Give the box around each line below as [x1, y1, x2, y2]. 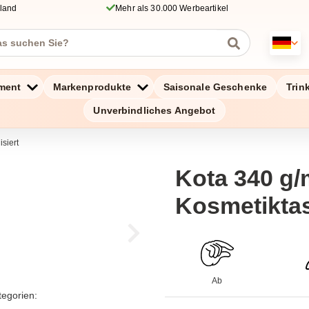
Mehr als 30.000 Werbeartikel [115, 3, 229, 13]
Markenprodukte [52, 81, 132, 92]
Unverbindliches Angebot [93, 105, 216, 116]
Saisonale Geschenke [163, 81, 268, 92]
